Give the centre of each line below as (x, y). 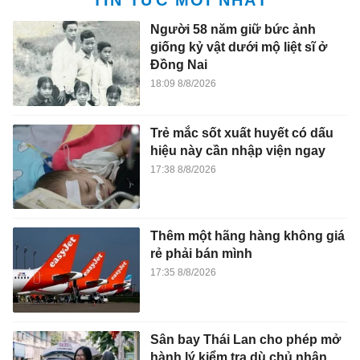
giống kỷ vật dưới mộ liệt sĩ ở (238, 47)
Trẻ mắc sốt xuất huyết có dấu (241, 133)
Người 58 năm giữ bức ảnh (233, 30)
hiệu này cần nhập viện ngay (237, 150)
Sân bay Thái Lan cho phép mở (245, 340)
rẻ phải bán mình (201, 254)
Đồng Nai (178, 65)
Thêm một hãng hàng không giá (247, 236)
